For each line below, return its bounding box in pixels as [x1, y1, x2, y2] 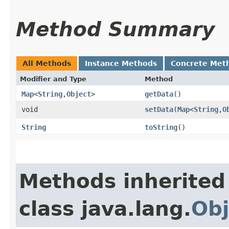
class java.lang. [19, 197, 191, 220]
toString [145, 123, 177, 131]
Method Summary [16, 17, 215, 41]
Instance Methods [85, 59, 157, 67]
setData [145, 105, 173, 113]
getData [145, 89, 173, 98]
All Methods [22, 59, 71, 67]
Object [66, 89, 91, 98]
